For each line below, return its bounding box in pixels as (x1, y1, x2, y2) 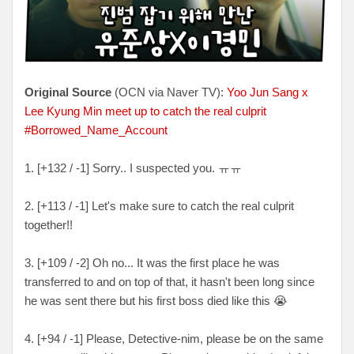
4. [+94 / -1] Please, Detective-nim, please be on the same (24, 331, 323, 345)
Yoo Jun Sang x (227, 85, 308, 99)
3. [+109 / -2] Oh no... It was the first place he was (24, 255, 280, 269)
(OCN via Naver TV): (111, 85, 227, 99)
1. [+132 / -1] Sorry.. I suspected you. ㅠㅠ (24, 160, 242, 175)
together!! (24, 217, 73, 232)
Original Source (24, 85, 111, 99)
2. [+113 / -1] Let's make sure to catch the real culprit (24, 198, 294, 213)
